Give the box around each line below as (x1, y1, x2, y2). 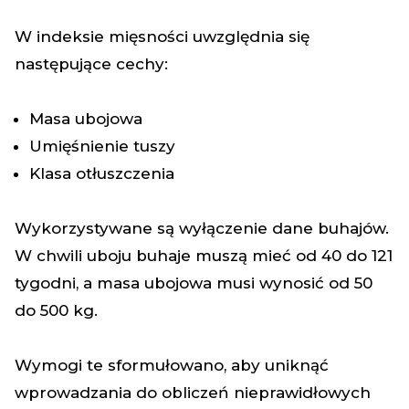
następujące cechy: (15, 55, 168, 73)
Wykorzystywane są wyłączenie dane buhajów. (15, 219, 389, 237)
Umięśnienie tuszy (29, 137, 175, 155)
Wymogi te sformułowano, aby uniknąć (15, 356, 329, 374)
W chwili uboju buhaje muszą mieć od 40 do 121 (15, 246, 393, 265)
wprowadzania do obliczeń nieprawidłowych (15, 383, 371, 402)
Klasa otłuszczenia (29, 164, 174, 183)
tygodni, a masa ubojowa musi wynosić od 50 (15, 274, 372, 292)
